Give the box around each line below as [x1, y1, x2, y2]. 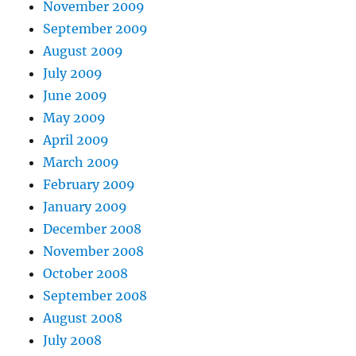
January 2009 [43, 199, 128, 215]
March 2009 [43, 154, 120, 171]
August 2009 [43, 43, 124, 60]
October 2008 [43, 265, 129, 282]
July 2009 [43, 65, 103, 82]
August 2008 [43, 310, 123, 327]
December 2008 [43, 221, 142, 238]
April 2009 [43, 132, 110, 149]
